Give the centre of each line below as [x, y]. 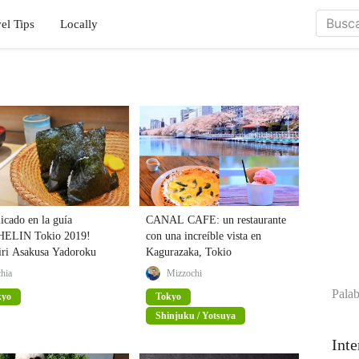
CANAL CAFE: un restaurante [216, 220]
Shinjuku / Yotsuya [195, 315]
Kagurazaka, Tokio [188, 252]
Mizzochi [184, 273]
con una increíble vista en [203, 236]
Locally [79, 24]
